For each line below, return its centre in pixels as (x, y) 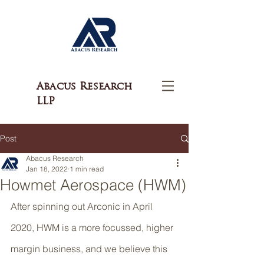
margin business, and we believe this (90, 249)
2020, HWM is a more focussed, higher (93, 227)
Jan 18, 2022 (47, 169)
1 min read (87, 169)
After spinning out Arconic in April (83, 206)
